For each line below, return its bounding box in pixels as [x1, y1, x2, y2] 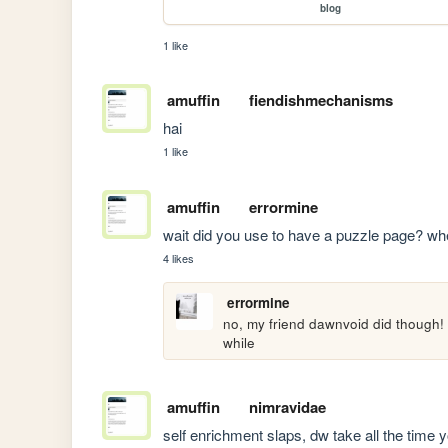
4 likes [163, 249, 195, 266]
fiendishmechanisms [248, 89, 393, 112]
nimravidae [248, 396, 326, 419]
